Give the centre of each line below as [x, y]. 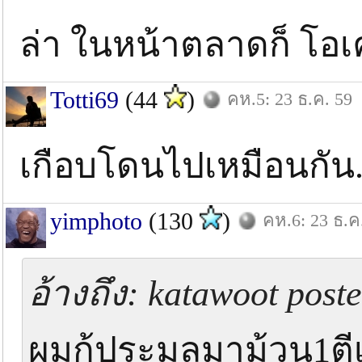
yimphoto [96, 221]
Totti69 [84, 100]
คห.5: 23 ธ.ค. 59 [290, 99]
